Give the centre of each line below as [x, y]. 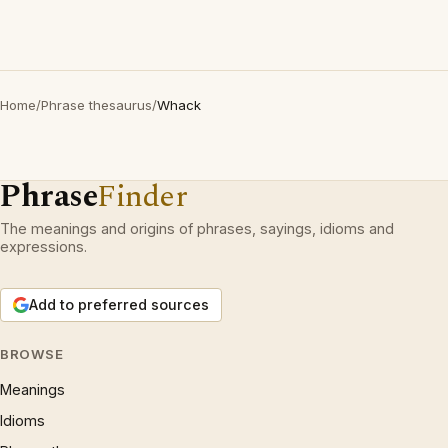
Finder [142, 196]
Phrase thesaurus [96, 105]
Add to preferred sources [119, 304]
